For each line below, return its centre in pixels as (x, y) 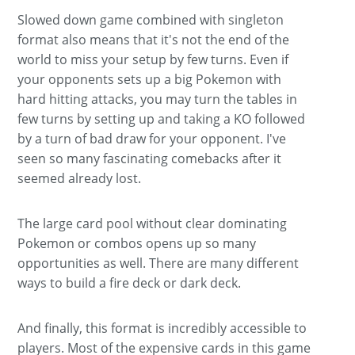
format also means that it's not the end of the (154, 39)
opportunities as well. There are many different (158, 263)
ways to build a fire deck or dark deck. (130, 282)
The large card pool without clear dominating (153, 223)
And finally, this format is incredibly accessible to (162, 328)
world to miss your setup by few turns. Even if (153, 59)
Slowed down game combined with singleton (151, 19)
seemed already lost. (80, 178)
